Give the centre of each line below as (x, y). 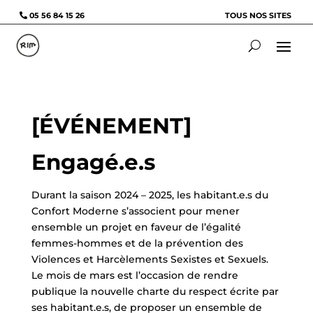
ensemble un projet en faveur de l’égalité (136, 227)
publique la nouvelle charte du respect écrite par (155, 292)
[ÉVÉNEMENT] (111, 126)
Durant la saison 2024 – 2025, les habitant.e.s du (150, 195)
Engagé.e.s (93, 162)
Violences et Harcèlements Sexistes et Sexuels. (150, 260)
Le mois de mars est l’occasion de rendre (134, 276)
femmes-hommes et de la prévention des (137, 243)
